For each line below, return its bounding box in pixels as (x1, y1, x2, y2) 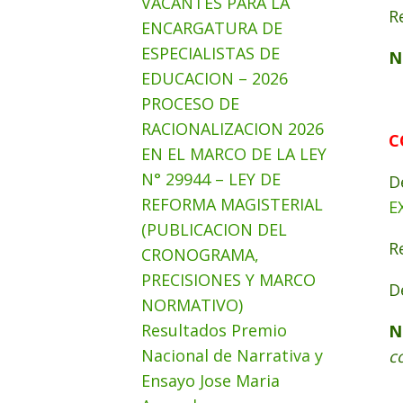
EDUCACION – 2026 (141, 67, 288, 89)
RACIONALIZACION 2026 (141, 118, 324, 139)
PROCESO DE (141, 93, 239, 114)
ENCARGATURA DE (141, 17, 282, 39)
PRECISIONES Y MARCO (141, 269, 316, 291)
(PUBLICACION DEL (141, 219, 287, 240)
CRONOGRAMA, (141, 244, 259, 265)
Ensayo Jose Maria (141, 370, 280, 391)
